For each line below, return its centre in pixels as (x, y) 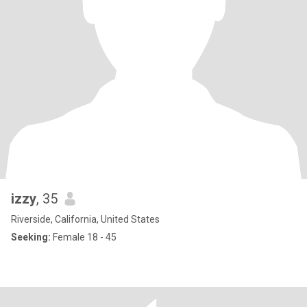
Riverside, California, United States (85, 219)
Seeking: (31, 237)
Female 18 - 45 (84, 237)
